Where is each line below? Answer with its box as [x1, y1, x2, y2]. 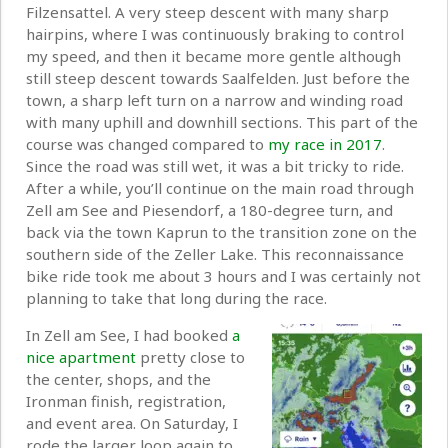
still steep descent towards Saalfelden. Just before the [26, 67, 410, 88]
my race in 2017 [268, 133, 382, 154]
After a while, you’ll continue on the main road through [26, 177, 414, 198]
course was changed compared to [26, 133, 268, 154]
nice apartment [26, 346, 136, 367]
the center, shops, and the [26, 368, 211, 389]
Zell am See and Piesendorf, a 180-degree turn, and [26, 199, 393, 220]
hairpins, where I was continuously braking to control [26, 23, 404, 44]
